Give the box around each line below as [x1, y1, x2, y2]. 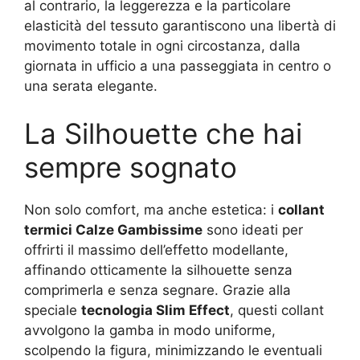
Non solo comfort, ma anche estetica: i [24, 202, 278, 218]
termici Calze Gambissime [24, 222, 202, 238]
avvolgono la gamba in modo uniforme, [24, 322, 276, 338]
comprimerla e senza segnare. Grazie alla [24, 282, 291, 298]
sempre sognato [24, 150, 237, 184]
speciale [24, 302, 81, 318]
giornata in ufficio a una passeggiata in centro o [24, 57, 331, 74]
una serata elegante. [24, 77, 157, 94]
